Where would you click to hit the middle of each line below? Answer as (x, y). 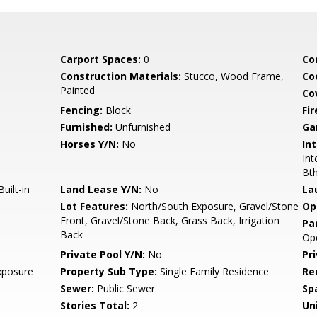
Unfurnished (142, 127)
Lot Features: (94, 206)
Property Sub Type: (109, 271)
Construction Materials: (121, 76)
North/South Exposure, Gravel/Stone (214, 206)
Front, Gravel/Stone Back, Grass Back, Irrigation (170, 220)
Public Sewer (125, 288)
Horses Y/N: (90, 144)
